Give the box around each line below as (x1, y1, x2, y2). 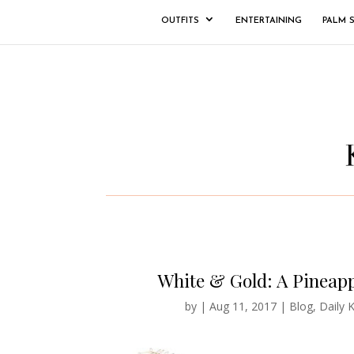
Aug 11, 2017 (209, 298, 277, 314)
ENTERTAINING (235, 17, 302, 25)
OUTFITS (161, 17, 199, 25)
